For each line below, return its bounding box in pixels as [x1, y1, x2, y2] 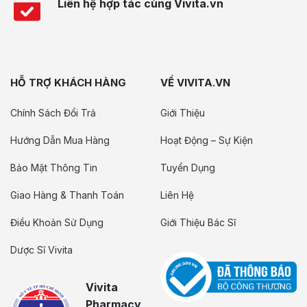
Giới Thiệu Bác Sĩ [160, 217, 236, 228]
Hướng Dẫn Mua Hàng [10, 134, 110, 146]
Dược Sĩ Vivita [10, 244, 73, 256]
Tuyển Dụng [160, 162, 215, 173]
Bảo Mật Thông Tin [10, 162, 97, 173]
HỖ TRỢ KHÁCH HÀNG [10, 76, 126, 89]
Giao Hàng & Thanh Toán [10, 189, 124, 201]
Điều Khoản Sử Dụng [10, 217, 103, 228]
